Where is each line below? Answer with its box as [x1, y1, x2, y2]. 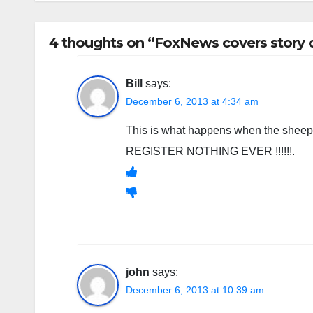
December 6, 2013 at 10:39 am [126, 284, 264, 296]
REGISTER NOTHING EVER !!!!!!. [126, 145, 295, 157]
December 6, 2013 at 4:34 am [126, 96, 259, 107]
